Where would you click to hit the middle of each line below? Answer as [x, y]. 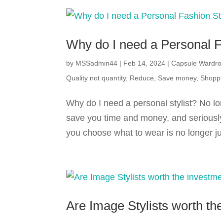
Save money [177, 78]
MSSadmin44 [97, 63]
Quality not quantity [96, 78]
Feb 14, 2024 [145, 63]
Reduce [142, 78]
